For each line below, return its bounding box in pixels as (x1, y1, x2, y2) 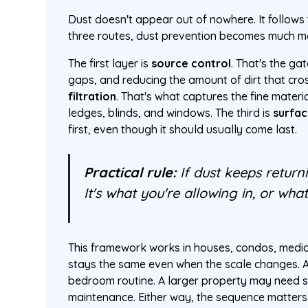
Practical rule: (84, 164, 177, 181)
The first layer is (68, 56, 152, 70)
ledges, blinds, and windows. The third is (68, 106, 274, 120)
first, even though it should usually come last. (68, 122, 298, 136)
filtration (68, 89, 117, 103)
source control (151, 56, 232, 70)
